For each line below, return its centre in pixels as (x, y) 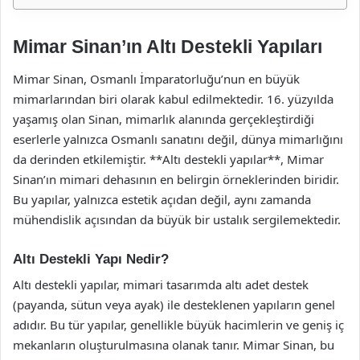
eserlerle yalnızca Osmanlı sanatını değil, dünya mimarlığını (178, 139)
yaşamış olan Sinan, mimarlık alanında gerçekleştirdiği (164, 119)
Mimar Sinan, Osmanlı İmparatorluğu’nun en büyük (156, 78)
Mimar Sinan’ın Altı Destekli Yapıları (168, 47)
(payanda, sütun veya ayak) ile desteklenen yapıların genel (174, 305)
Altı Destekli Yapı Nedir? (91, 259)
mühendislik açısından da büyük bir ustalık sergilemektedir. (177, 219)
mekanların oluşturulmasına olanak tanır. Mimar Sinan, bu (174, 345)
